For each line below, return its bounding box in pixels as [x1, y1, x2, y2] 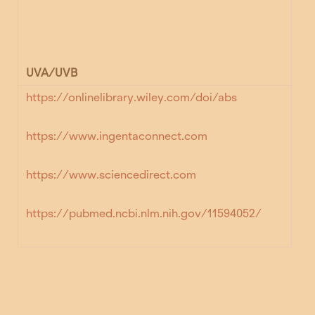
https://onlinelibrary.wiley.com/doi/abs [26, 91, 238, 105]
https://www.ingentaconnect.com [26, 129, 208, 143]
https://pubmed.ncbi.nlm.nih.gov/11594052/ [26, 206, 262, 220]
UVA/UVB [26, 66, 78, 80]
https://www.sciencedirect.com [26, 167, 197, 181]
